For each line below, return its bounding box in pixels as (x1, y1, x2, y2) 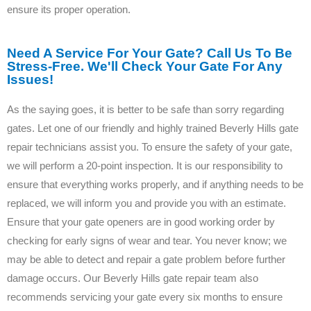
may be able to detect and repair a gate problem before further (7, 253, 285, 266)
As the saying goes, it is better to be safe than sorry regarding (7, 103, 284, 116)
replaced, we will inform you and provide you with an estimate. (7, 197, 286, 210)
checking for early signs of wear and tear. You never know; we (7, 235, 287, 247)
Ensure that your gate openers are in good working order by (7, 216, 275, 228)
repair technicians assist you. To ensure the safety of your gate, (7, 141, 292, 153)
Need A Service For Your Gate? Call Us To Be (7, 46, 292, 61)
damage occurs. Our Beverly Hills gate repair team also (7, 272, 258, 285)
